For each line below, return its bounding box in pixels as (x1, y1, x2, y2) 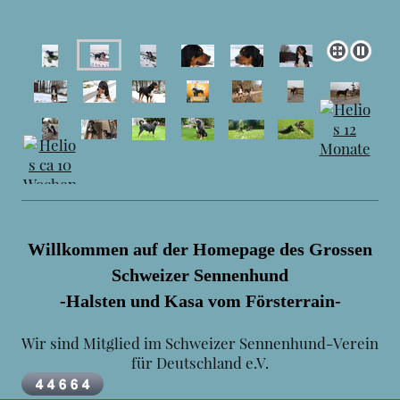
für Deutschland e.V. (131, 353, 269, 372)
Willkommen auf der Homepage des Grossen (28, 239, 372, 259)
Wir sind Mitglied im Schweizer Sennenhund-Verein (21, 333, 379, 353)
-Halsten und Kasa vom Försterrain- (59, 291, 341, 311)
